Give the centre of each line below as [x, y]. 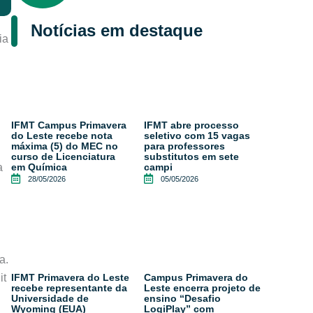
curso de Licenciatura [63, 156]
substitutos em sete [191, 156]
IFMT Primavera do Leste [70, 277]
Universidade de [50, 298]
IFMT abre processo [191, 125]
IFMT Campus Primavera [69, 125]
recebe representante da [69, 287]
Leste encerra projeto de [202, 287]
